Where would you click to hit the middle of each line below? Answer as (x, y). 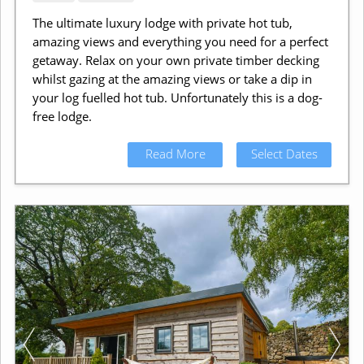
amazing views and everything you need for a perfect (180, 42)
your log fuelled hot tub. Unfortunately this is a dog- (177, 98)
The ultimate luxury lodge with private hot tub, (162, 23)
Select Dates (284, 154)
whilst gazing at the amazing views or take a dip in (172, 79)
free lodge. (62, 117)
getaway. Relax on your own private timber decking (175, 61)
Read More (175, 154)
